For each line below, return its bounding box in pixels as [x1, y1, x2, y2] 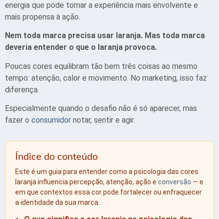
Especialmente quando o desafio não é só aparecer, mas [5, 104, 197, 113]
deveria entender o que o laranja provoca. [5, 43, 157, 52]
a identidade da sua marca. [15, 198, 100, 207]
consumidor [31, 115, 71, 125]
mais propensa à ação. [5, 12, 80, 22]
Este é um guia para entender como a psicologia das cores [15, 168, 198, 176]
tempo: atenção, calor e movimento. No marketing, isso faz [5, 73, 207, 83]
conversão [158, 178, 191, 186]
